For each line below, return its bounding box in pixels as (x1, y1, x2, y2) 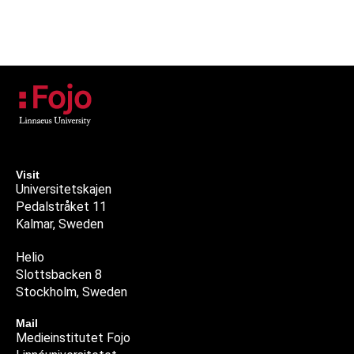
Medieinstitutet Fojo (16, 330, 130, 345)
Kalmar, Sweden (16, 216, 104, 232)
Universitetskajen (16, 181, 111, 197)
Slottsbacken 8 (16, 266, 102, 282)
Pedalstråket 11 (16, 198, 107, 214)
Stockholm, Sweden (16, 284, 127, 299)
